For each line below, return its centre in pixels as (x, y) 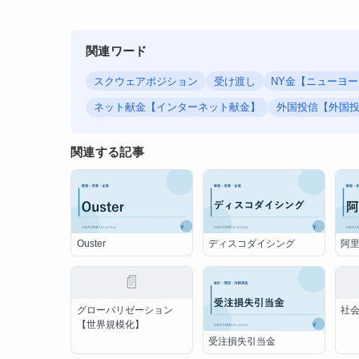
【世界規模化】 (110, 324)
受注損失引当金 (242, 342)
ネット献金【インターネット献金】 (177, 107)
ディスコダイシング (252, 244)
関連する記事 (107, 152)
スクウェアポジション (146, 81)
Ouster (91, 244)
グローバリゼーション (129, 310)
